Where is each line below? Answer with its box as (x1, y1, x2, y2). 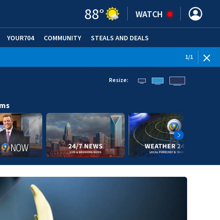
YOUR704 (7, 33, 34, 42)
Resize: (109, 76, 128, 83)
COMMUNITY (44, 33, 81, 42)
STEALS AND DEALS (91, 33, 149, 42)
